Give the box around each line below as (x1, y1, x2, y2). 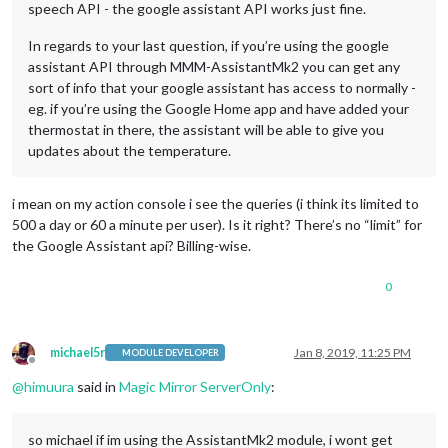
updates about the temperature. (28, 141, 231, 159)
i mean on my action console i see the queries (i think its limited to (12, 194, 419, 212)
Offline (31, 359, 69, 375)
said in (74, 377, 119, 395)
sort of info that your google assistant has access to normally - (28, 78, 416, 96)
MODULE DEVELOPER (122, 347, 220, 359)
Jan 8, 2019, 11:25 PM (294, 344, 411, 360)
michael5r (50, 344, 105, 360)
